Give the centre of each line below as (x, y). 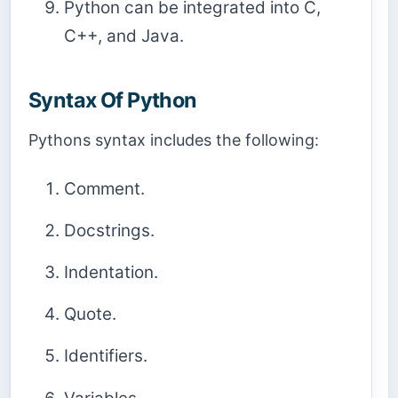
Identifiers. (106, 356)
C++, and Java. (124, 36)
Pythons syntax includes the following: (174, 140)
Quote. (90, 314)
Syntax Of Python (113, 100)
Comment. (104, 188)
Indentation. (111, 273)
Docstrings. (109, 231)
